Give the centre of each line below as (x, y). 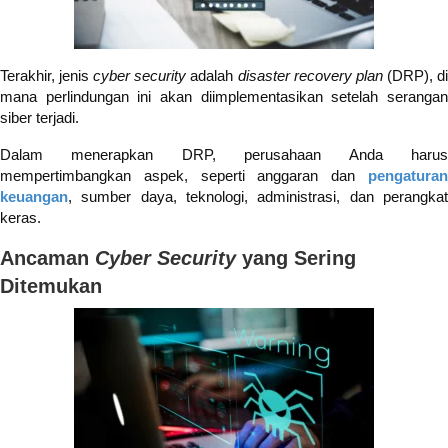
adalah (212, 76)
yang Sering (296, 258)
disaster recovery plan (310, 76)
